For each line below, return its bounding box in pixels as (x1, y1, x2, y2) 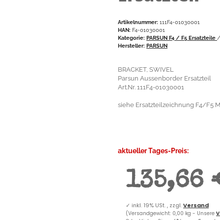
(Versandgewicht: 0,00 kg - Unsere (126, 209, 216, 217)
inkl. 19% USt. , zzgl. (132, 201, 183, 209)
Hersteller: (118, 42, 145, 49)
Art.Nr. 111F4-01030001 (118, 83, 184, 91)
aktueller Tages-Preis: (118, 146, 189, 155)
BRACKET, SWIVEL (118, 65, 174, 73)
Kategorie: (118, 34, 146, 41)
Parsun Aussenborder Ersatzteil (118, 74, 211, 82)
